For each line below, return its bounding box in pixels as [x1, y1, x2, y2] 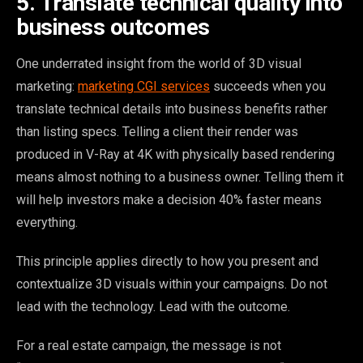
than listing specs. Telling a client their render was [16, 123, 298, 139]
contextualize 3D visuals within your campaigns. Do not [16, 275, 327, 292]
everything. [16, 214, 78, 230]
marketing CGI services [78, 78, 210, 94]
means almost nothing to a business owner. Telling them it [16, 169, 344, 185]
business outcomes [16, 13, 210, 41]
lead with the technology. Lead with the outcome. [16, 298, 290, 314]
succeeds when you [210, 78, 326, 94]
